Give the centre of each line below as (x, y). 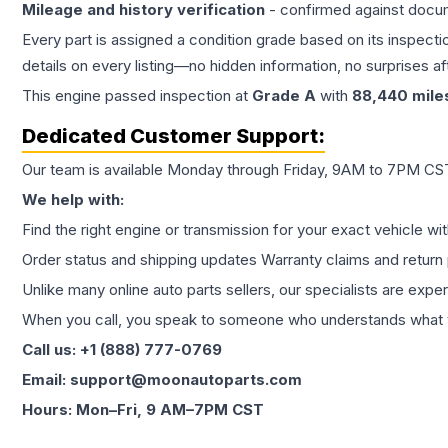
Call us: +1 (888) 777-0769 (122, 349)
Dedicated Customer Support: (173, 136)
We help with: (73, 199)
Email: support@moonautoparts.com (162, 379)
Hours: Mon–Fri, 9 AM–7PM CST (143, 409)
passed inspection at (176, 95)
